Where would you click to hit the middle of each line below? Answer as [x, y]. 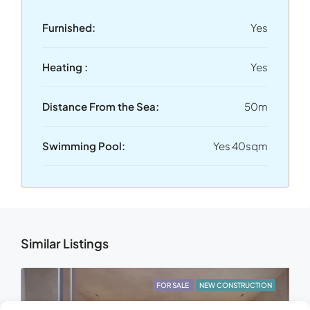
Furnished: [69, 27]
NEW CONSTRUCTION [236, 285]
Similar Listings [65, 243]
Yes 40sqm [240, 146]
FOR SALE [173, 285]
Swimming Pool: [84, 146]
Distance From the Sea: [101, 106]
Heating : [65, 67]
